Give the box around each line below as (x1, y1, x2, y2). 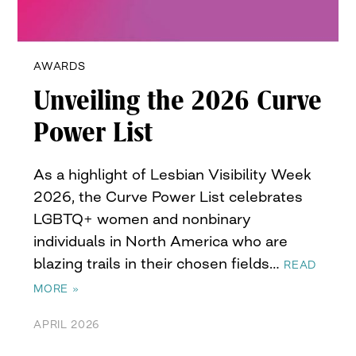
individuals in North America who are (33, 232, 288, 250)
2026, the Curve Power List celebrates (33, 188, 304, 206)
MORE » (33, 282, 79, 296)
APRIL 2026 (33, 318, 100, 331)
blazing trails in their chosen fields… (33, 254, 284, 273)
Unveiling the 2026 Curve (33, 85, 323, 118)
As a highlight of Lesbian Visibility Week (33, 165, 312, 184)
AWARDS (33, 60, 86, 73)
